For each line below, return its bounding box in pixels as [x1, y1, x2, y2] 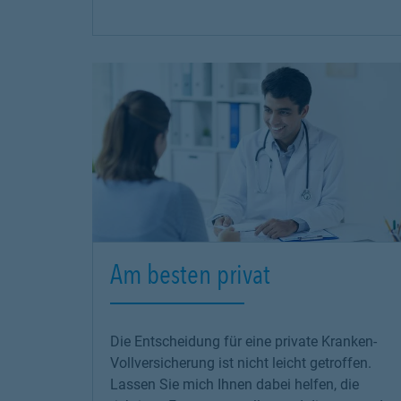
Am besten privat [110, 258, 270, 290]
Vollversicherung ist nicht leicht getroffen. [110, 354, 371, 371]
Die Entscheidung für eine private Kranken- [110, 333, 377, 350]
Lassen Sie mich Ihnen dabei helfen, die [110, 376, 359, 393]
